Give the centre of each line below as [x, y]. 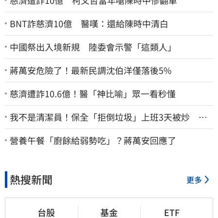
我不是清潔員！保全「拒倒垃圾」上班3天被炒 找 [109, 117]
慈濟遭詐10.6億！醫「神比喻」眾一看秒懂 [93, 93]
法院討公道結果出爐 [49, 128]
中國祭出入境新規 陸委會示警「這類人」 [93, 46]
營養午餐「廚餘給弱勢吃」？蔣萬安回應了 [93, 140]
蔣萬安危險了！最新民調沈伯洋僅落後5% [91, 70]
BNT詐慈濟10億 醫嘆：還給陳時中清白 [89, 23]
